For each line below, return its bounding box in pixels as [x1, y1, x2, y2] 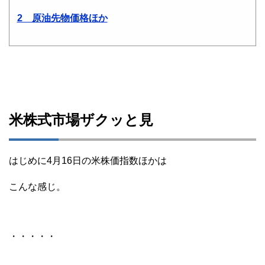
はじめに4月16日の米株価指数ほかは [9, 155, 167, 166]
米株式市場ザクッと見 [9, 111, 153, 128]
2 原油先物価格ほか [17, 12, 108, 23]
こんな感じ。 [9, 181, 66, 192]
